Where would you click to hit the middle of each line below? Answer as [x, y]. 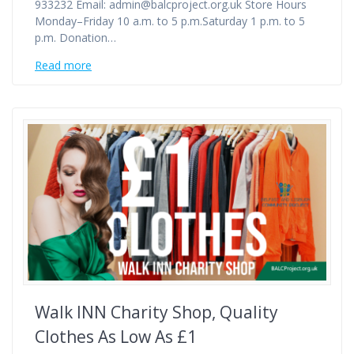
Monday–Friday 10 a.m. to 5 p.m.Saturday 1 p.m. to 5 [170, 21]
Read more [63, 66]
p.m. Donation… [75, 38]
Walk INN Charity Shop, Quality [156, 313]
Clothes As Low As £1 [116, 337]
